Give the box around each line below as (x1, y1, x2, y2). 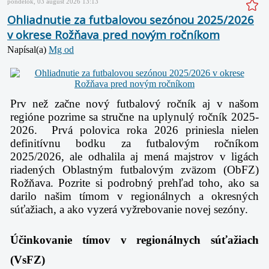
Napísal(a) (7, 44, 49, 55)
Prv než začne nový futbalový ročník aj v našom (10, 97, 259, 110)
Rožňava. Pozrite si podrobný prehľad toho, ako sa (10, 177, 259, 190)
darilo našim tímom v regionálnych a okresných (10, 190, 259, 203)
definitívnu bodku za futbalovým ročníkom (10, 137, 259, 150)
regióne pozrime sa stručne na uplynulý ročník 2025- (10, 110, 259, 124)
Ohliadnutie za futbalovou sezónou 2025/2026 (7, 12, 254, 28)
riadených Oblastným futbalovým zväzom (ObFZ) (10, 163, 259, 177)
